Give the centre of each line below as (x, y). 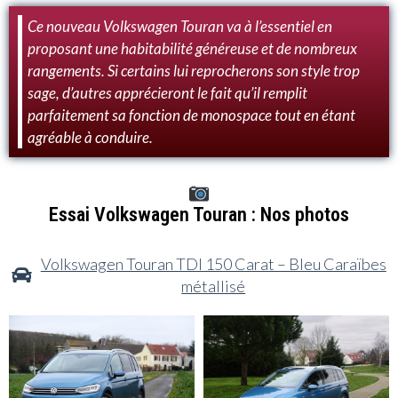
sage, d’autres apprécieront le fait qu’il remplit (167, 92)
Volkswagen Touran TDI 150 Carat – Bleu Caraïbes (213, 263)
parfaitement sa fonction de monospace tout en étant (191, 115)
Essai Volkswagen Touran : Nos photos (199, 214)
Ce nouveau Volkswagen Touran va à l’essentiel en (180, 26)
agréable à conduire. (90, 137)
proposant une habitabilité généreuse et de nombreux (192, 48)
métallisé (214, 286)
